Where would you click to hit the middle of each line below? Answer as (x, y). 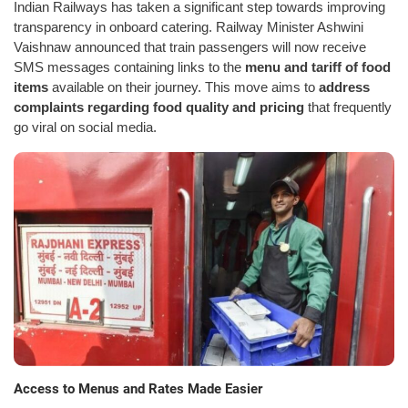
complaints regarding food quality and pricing (159, 107)
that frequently (348, 107)
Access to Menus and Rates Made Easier (138, 388)
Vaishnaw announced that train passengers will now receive (190, 46)
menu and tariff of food (318, 66)
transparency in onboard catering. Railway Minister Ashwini (189, 26)
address (344, 87)
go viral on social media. (85, 127)
